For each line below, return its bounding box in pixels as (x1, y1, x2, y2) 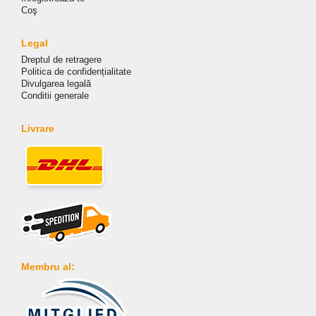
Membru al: (21, 260, 75, 272)
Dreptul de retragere (21, 54, 102, 65)
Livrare (21, 122, 54, 134)
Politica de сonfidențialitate (21, 66, 131, 77)
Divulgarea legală (21, 78, 91, 89)
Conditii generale (21, 90, 89, 101)
